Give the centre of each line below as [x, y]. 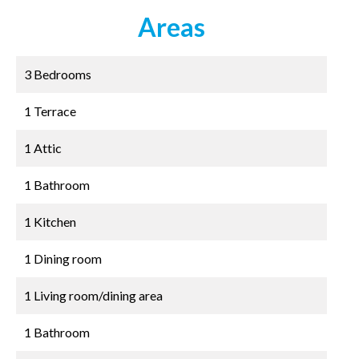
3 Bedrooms [58, 74]
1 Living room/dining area [93, 295]
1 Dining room [63, 258]
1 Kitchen [50, 222]
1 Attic [43, 148]
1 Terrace [50, 111]
